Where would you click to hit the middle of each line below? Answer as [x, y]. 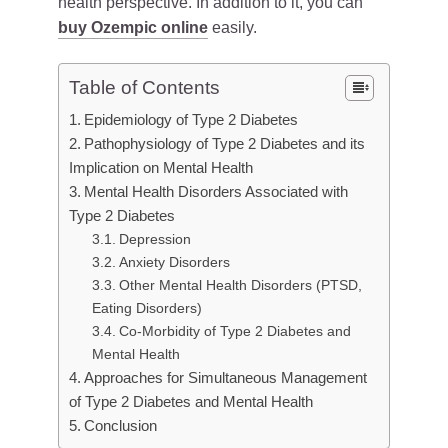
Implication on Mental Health [161, 167]
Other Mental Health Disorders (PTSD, [240, 285]
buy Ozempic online [133, 27]
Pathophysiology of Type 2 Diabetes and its [225, 143]
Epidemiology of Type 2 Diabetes [191, 119]
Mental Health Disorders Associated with [216, 191]
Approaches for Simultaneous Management [226, 377]
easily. [232, 27]
